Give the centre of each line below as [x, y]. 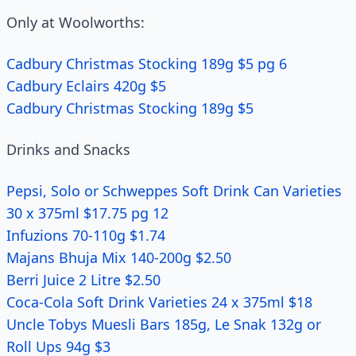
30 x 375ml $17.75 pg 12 [87, 213]
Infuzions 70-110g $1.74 [86, 235]
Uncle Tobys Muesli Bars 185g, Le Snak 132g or [164, 324]
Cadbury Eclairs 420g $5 [86, 86]
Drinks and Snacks [68, 149]
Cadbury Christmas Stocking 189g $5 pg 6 [147, 64]
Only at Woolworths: [75, 22]
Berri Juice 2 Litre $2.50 [83, 280]
